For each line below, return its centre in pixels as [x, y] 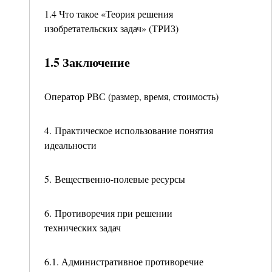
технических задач [83, 227]
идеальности [70, 145]
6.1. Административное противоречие [124, 261]
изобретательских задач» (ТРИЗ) [111, 28]
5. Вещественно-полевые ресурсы [115, 179]
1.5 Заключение [87, 62]
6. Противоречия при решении [108, 213]
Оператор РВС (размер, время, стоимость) [131, 96]
